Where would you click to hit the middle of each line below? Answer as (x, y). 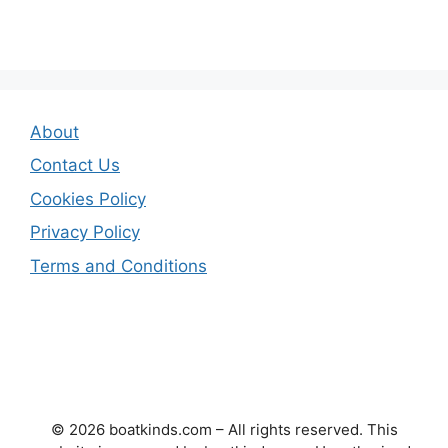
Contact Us (75, 165)
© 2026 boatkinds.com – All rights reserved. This (224, 429)
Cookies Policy (88, 198)
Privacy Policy (85, 232)
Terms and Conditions (118, 265)
